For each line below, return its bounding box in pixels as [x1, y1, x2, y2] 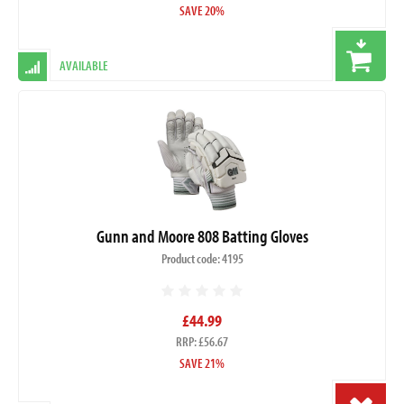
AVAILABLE [60, 57, 108, 75]
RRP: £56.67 [176, 332, 228, 350]
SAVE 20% [179, 2, 225, 20]
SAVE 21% [179, 353, 225, 372]
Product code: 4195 [161, 249, 243, 267]
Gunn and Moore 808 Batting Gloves [96, 224, 308, 247]
